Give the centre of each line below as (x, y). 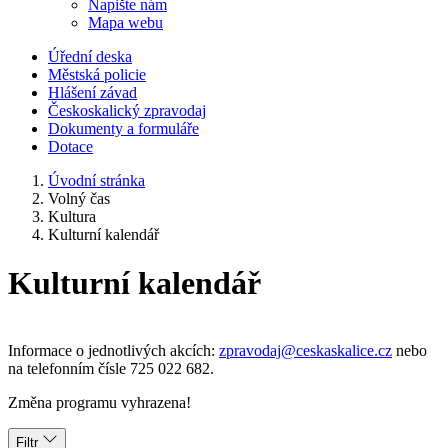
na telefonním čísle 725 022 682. (111, 368)
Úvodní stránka (96, 180)
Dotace (70, 146)
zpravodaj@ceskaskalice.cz (305, 350)
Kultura (72, 216)
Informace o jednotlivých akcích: (113, 350)
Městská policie (97, 74)
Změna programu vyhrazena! (99, 402)
